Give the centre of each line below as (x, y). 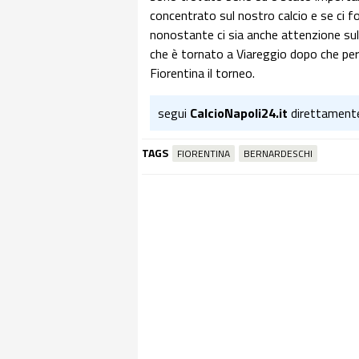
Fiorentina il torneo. (202, 73)
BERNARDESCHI (278, 153)
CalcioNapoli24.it (239, 113)
